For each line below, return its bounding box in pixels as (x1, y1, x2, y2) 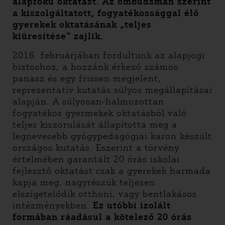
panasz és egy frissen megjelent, (13, 73, 161, 84)
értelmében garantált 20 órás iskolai (13, 154, 180, 165)
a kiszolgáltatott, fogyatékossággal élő (13, 8, 199, 19)
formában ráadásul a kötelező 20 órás (13, 211, 192, 222)
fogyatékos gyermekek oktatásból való (13, 107, 187, 119)
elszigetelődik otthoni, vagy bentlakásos (13, 188, 197, 199)
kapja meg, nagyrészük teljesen (13, 177, 155, 188)
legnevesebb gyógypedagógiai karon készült (13, 131, 212, 142)
